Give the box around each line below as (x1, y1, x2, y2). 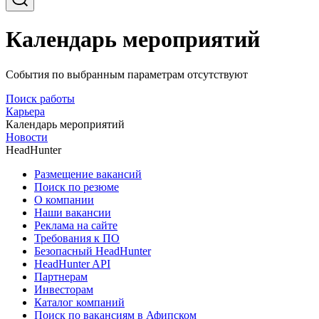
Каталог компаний (34, 296, 125, 308)
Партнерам (34, 270, 88, 283)
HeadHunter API (34, 257, 110, 270)
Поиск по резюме (34, 180, 119, 193)
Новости (6, 130, 48, 143)
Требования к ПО (34, 231, 120, 244)
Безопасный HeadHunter (34, 244, 151, 257)
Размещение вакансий (34, 167, 142, 180)
